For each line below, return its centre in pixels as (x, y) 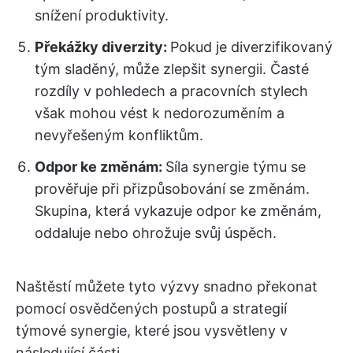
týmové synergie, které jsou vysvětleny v (152, 331)
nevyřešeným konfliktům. (119, 136)
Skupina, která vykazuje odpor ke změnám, (178, 211)
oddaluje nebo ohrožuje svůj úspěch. (156, 233)
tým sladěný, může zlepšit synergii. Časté (172, 69)
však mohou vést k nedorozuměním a (160, 113)
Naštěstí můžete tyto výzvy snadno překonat (167, 287)
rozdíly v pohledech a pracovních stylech (171, 91)
